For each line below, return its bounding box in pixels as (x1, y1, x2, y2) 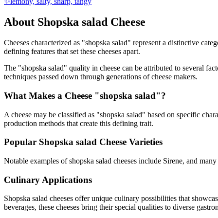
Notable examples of (4, 157, 69, 165)
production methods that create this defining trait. (4, 119, 153, 127)
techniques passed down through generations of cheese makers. (4, 73, 198, 81)
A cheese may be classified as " (4, 110, 100, 119)
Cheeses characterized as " (4, 38, 85, 47)
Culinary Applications (4, 174, 92, 185)
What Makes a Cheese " (4, 90, 100, 101)
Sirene (163, 157, 182, 165)
